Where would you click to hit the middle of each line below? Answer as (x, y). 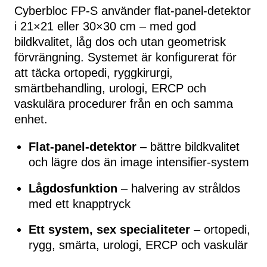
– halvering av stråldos (179, 188)
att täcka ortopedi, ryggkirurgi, (94, 73)
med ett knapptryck (80, 204)
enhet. (31, 119)
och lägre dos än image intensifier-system (139, 162)
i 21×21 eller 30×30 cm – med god (105, 26)
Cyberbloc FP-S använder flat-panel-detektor (133, 11)
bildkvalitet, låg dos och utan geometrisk (120, 42)
